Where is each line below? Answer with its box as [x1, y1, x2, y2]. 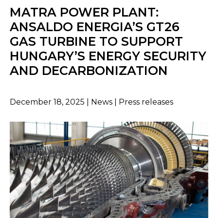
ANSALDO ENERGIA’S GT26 [10, 19, 180, 35]
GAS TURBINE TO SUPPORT [10, 34, 183, 49]
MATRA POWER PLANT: [10, 5, 159, 20]
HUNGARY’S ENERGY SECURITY [10, 49, 206, 64]
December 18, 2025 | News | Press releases [10, 97, 173, 107]
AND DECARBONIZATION [10, 63, 168, 78]
